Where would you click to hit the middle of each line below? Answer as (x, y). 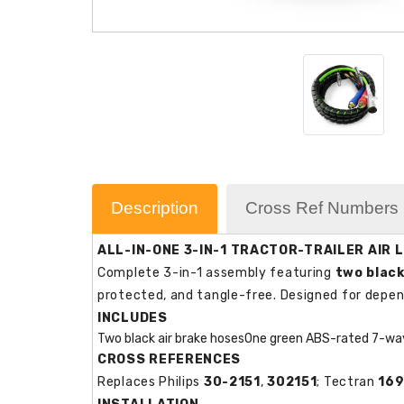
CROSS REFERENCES (170, 359)
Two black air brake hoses (171, 338)
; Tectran (348, 381)
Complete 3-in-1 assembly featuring (216, 272)
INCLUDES (133, 317)
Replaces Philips (151, 381)
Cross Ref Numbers (322, 207)
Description (155, 207)
